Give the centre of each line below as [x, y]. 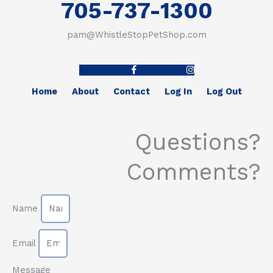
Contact [131, 92]
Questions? [198, 142]
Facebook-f [104, 70]
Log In [178, 92]
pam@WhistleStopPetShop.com [136, 35]
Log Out [224, 92]
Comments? [193, 172]
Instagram [161, 70]
